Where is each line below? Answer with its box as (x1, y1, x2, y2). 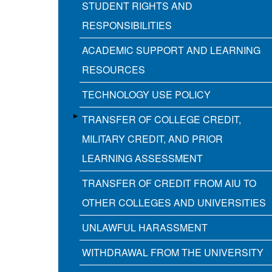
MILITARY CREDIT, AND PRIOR (82, 132, 223, 146)
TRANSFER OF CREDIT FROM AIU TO (82, 176, 256, 191)
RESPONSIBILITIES (82, 18, 172, 33)
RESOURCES (82, 63, 145, 77)
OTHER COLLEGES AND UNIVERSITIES (82, 195, 266, 210)
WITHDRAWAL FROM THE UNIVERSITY (82, 245, 263, 260)
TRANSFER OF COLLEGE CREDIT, (82, 112, 241, 127)
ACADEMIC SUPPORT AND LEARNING (82, 43, 260, 58)
